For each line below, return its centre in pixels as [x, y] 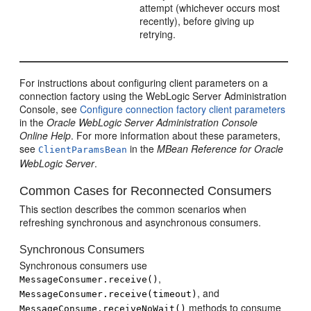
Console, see [50, 109]
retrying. [158, 34]
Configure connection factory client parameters [183, 109]
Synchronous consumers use [84, 265]
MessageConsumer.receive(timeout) [109, 294]
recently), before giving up [197, 21]
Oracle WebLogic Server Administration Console [152, 122]
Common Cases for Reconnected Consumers [146, 191]
